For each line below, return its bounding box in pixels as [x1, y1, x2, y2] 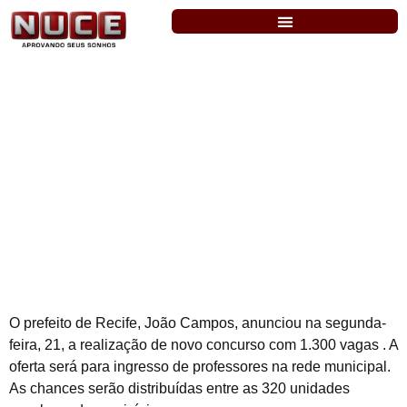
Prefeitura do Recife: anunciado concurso [9, 130, 398, 154]
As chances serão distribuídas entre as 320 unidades [9, 381, 350, 397]
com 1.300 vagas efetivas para [9, 150, 291, 174]
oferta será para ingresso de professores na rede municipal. [9, 359, 391, 375]
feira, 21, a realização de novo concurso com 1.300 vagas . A [9, 337, 398, 353]
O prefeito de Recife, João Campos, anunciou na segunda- [9, 315, 386, 332]
